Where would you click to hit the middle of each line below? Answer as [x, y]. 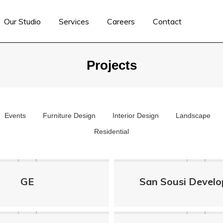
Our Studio [22, 21]
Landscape [193, 115]
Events [15, 115]
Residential [111, 131]
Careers [121, 21]
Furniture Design [69, 115]
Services [74, 21]
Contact [167, 21]
